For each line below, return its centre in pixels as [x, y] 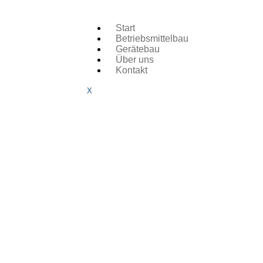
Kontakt [131, 70]
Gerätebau [138, 49]
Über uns [135, 60]
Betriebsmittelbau [152, 38]
